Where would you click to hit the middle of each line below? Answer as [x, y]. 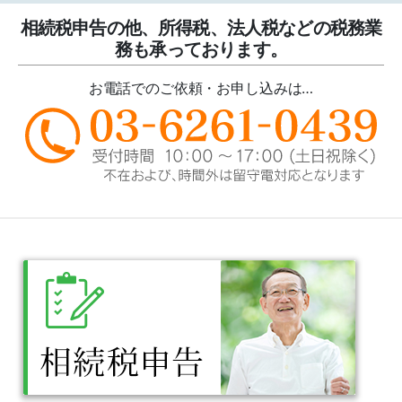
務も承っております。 [201, 50]
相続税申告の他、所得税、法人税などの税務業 [201, 28]
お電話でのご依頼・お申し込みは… [201, 88]
